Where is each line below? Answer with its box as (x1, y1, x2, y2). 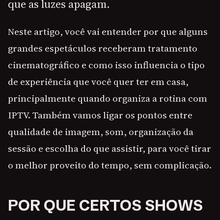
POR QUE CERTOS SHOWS (8, 196, 203, 215)
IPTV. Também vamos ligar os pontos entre (8, 109, 192, 122)
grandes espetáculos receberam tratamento (8, 42, 197, 55)
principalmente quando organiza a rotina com (8, 92, 207, 105)
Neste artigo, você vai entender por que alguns (8, 25, 208, 38)
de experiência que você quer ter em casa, (8, 75, 189, 88)
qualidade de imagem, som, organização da (8, 125, 193, 138)
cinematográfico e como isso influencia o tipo (8, 58, 205, 72)
